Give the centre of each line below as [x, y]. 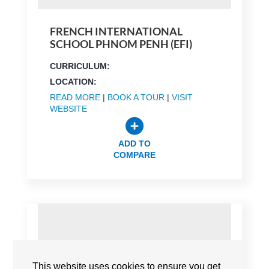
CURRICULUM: [80, 66]
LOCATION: [73, 81]
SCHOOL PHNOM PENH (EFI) [121, 44]
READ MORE [75, 97]
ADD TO [134, 143]
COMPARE [134, 155]
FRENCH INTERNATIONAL [116, 31]
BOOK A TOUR [136, 97]
